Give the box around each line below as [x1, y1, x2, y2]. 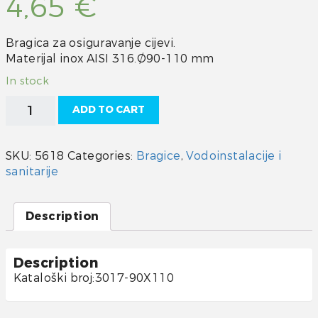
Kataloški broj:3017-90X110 [13, 270, 174, 285]
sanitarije [6, 163, 59, 179]
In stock [6, 74, 50, 88]
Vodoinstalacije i [186, 148, 282, 163]
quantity [5, 141, 60, 157]
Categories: [67, 148, 136, 163]
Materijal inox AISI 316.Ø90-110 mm [6, 50, 214, 66]
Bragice [136, 148, 181, 163]
